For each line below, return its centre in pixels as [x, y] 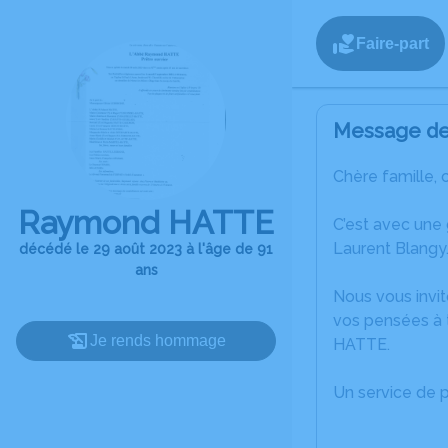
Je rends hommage [158, 340]
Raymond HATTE [146, 222]
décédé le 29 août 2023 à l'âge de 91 [146, 249]
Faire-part [392, 43]
